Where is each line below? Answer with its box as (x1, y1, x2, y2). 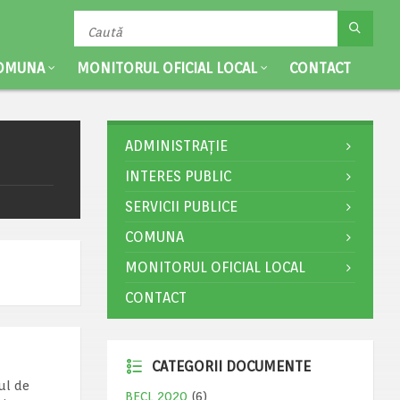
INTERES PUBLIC (124, 168, 231, 185)
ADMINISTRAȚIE (124, 137, 228, 154)
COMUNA (124, 229, 184, 246)
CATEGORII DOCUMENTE (151, 358, 311, 375)
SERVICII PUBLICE (124, 198, 237, 215)
